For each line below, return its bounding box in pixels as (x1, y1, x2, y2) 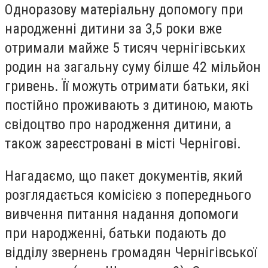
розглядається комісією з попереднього (5, 186, 251, 203)
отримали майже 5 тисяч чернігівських (5, 39, 246, 57)
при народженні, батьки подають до (5, 224, 226, 242)
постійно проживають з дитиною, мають (5, 97, 253, 114)
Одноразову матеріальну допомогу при (5, 1, 243, 19)
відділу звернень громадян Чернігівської (5, 243, 257, 261)
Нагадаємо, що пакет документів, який (5, 167, 243, 184)
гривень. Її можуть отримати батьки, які (5, 78, 249, 95)
